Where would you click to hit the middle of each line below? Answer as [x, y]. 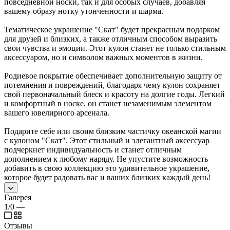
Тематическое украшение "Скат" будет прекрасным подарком [112, 29]
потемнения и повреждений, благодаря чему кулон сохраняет [112, 85]
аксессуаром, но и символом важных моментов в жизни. [103, 57]
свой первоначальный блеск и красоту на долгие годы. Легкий [114, 94]
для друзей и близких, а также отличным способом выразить [111, 39]
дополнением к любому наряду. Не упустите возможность [106, 159]
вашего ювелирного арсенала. [57, 112]
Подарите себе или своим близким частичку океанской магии [113, 131]
